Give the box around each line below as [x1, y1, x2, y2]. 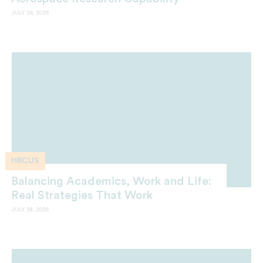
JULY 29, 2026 [11, 9, 49, 16]
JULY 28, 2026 [11, 206, 49, 213]
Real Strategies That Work [11, 189, 153, 201]
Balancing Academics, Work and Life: [11, 175, 211, 187]
